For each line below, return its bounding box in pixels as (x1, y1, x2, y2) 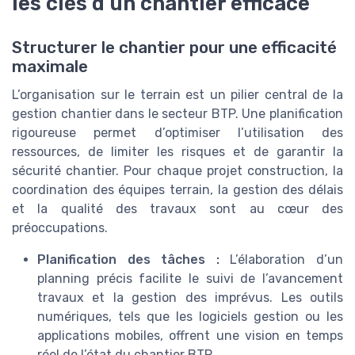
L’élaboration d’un (219, 251, 344, 267)
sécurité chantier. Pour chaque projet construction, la (12, 162, 343, 178)
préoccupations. (12, 219, 108, 235)
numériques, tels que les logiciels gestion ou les (37, 308, 343, 324)
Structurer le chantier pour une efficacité (12, 37, 337, 57)
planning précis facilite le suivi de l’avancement (37, 270, 343, 286)
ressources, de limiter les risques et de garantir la (12, 143, 343, 159)
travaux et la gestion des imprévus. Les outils (37, 289, 343, 305)
